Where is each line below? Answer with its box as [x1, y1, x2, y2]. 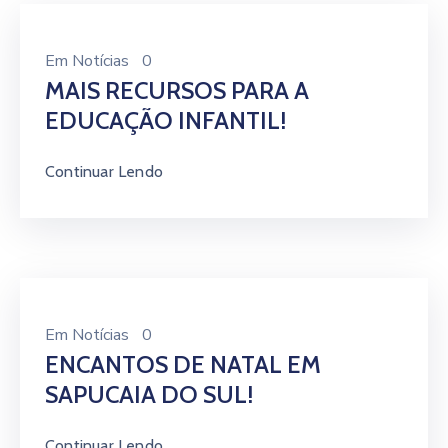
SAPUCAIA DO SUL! [45, 380, 253, 409]
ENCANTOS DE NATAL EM [45, 350, 321, 379]
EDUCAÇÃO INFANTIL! [45, 106, 286, 135]
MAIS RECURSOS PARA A [45, 76, 309, 105]
